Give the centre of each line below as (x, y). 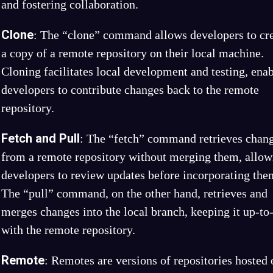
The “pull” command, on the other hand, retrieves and (134, 193)
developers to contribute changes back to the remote (130, 90)
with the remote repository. (68, 230)
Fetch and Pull (41, 138)
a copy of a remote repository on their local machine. (133, 53)
